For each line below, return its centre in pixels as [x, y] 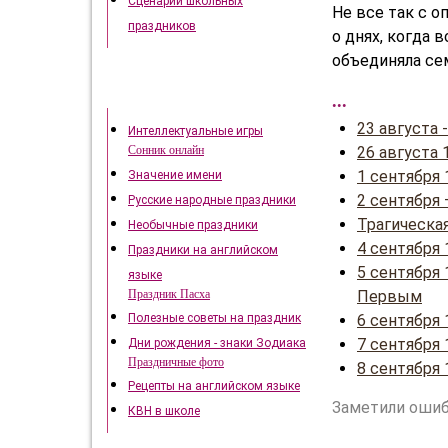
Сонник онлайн [166, 150]
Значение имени [175, 175]
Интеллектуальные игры [195, 131]
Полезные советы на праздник [214, 318]
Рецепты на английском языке [214, 386]
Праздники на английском [203, 250]
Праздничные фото [176, 362]
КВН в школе [164, 411]
